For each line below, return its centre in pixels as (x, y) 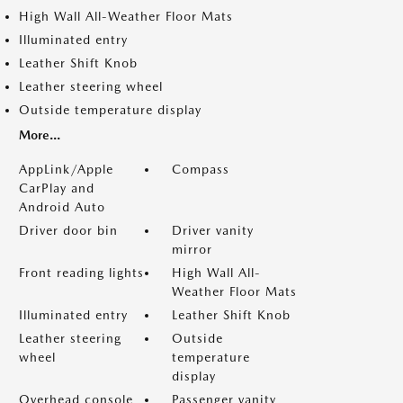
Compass (201, 169)
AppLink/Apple (66, 169)
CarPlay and (57, 188)
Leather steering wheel (91, 86)
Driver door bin (68, 230)
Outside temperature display (110, 110)
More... (40, 135)
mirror (192, 249)
